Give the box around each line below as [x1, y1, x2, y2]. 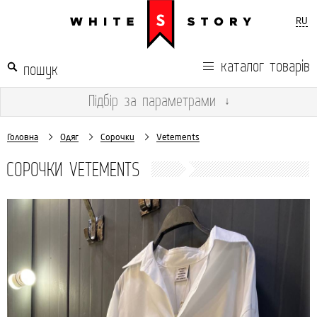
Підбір [88, 89, 118, 111]
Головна [7, 132, 38, 142]
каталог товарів [221, 54, 310, 76]
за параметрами [118, 89, 216, 111]
